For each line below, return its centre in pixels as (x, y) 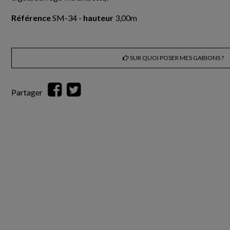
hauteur (98, 18)
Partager (27, 92)
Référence (31, 18)
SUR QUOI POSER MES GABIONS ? (176, 58)
